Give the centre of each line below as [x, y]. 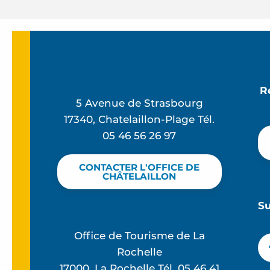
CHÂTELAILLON [140, 176]
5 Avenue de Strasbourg [139, 103]
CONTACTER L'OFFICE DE [140, 167]
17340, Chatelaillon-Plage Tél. [140, 119]
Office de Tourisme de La [139, 235]
